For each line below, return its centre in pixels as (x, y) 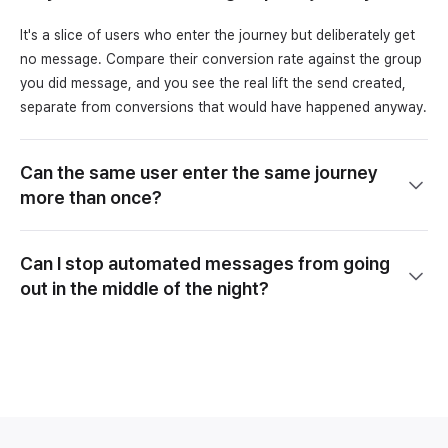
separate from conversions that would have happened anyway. (223, 106)
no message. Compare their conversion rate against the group (221, 58)
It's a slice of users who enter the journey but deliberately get (217, 34)
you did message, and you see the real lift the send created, (213, 82)
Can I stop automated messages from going (205, 263)
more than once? (91, 197)
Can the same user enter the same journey (199, 172)
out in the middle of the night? (144, 288)
